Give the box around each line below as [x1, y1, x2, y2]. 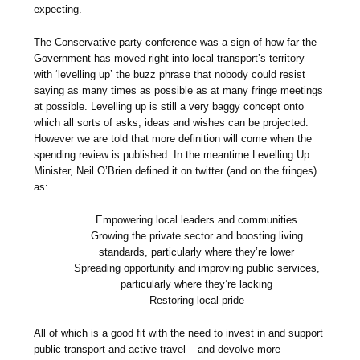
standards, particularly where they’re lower [99, 246, 295, 259]
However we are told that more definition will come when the [34, 133, 313, 145]
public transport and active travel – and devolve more [34, 343, 281, 356]
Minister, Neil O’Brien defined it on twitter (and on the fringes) [34, 165, 317, 178]
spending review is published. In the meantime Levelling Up [34, 149, 310, 162]
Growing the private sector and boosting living [90, 230, 303, 243]
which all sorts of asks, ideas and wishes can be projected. [34, 117, 309, 129]
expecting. [34, 3, 83, 16]
